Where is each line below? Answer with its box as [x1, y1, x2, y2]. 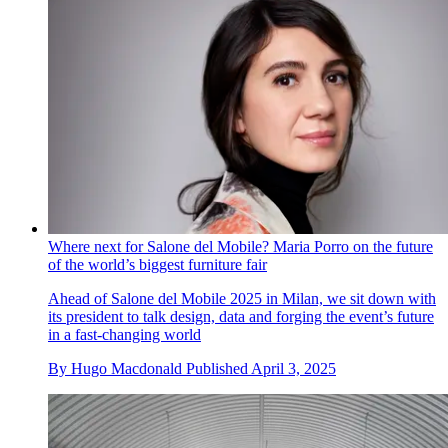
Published [186, 360, 251, 377]
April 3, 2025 [251, 360, 336, 377]
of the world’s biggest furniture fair [48, 256, 267, 273]
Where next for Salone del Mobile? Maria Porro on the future [48, 238, 433, 255]
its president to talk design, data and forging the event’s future [48, 308, 434, 325]
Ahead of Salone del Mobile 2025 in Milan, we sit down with [48, 290, 436, 307]
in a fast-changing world [48, 326, 201, 343]
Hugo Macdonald [71, 360, 182, 377]
